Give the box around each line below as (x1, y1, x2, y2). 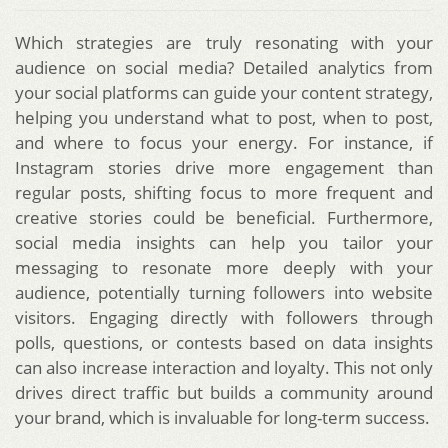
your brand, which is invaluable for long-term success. (15, 406, 430, 430)
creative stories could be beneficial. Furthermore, (15, 206, 433, 230)
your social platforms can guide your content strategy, (15, 81, 433, 105)
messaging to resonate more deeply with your (15, 256, 433, 280)
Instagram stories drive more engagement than (15, 156, 433, 180)
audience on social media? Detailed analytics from (15, 56, 433, 80)
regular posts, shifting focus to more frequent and (15, 181, 433, 205)
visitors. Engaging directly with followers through (15, 306, 433, 330)
